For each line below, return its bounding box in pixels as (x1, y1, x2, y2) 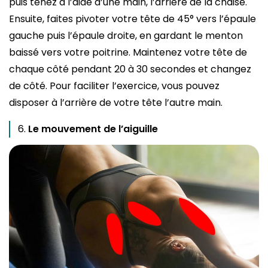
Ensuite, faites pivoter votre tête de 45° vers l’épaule (9, 11, 256, 26)
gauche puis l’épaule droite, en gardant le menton (9, 28, 243, 42)
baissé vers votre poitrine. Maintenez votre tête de (9, 45, 247, 59)
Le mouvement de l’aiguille (28, 121, 158, 136)
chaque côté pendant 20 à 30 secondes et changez (9, 62, 251, 76)
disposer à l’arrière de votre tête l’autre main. (9, 95, 225, 109)
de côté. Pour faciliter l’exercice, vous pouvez (9, 78, 220, 93)
